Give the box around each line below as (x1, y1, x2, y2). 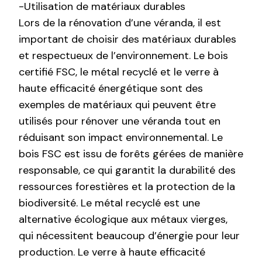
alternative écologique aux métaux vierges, (19, 212, 227, 226)
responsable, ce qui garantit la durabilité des (19, 163, 236, 177)
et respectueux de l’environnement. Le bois (19, 48, 228, 63)
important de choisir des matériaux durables (19, 32, 236, 46)
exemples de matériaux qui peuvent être (19, 97, 216, 112)
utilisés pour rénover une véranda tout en (19, 113, 220, 128)
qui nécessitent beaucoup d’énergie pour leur (19, 228, 240, 243)
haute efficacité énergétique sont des (19, 81, 203, 95)
